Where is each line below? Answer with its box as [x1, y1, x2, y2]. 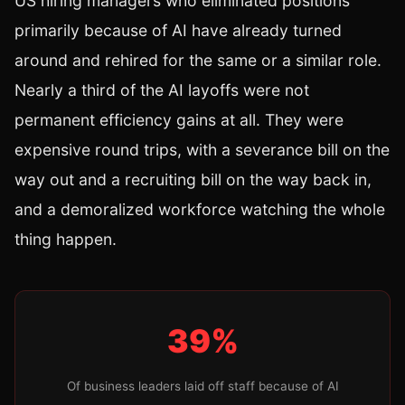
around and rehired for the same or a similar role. [14, 51, 381, 71]
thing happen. [14, 230, 117, 250]
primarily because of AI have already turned [14, 21, 342, 41]
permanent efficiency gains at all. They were [14, 110, 344, 130]
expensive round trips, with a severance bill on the [14, 140, 390, 160]
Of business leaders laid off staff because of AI [66, 379, 339, 394]
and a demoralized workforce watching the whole [14, 200, 385, 220]
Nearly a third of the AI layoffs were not [14, 80, 309, 100]
